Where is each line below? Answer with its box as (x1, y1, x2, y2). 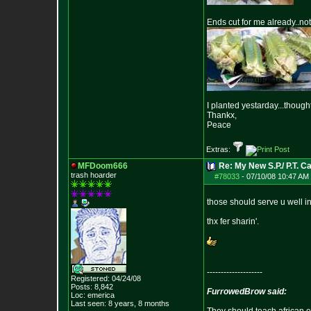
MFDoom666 (78, 161, 128, 171)
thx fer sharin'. (207, 217, 259, 226)
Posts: (71, 283, 92, 291)
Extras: (206, 145, 233, 153)
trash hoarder (71, 171, 117, 179)
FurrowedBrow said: (207, 287, 287, 296)
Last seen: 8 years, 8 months (71, 299, 169, 308)
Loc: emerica (71, 291, 115, 299)
